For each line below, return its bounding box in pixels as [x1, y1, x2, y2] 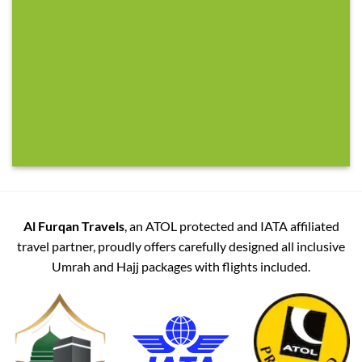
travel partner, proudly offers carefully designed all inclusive [17, 238, 345, 254]
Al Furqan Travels [23, 218, 124, 234]
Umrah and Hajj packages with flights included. [52, 259, 310, 274]
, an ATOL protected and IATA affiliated [124, 218, 339, 234]
